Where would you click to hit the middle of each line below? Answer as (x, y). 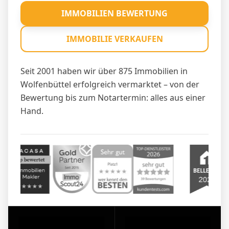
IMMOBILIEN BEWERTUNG (114, 13)
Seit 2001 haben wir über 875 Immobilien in (104, 71)
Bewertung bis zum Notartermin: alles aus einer (113, 97)
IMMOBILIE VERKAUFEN (114, 39)
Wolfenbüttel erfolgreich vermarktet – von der (110, 84)
